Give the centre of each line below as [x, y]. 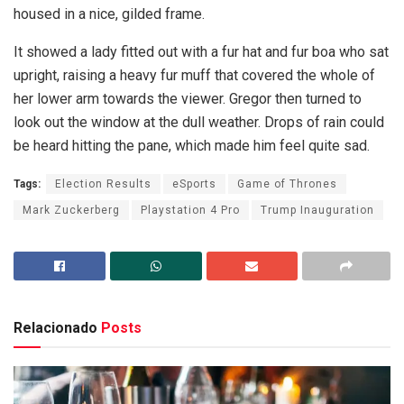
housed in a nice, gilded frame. [109, 14]
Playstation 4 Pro [190, 211]
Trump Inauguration [317, 211]
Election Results [103, 184]
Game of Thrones [287, 184]
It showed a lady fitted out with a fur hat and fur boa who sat [201, 52]
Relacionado [55, 328]
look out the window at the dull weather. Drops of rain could [199, 123]
